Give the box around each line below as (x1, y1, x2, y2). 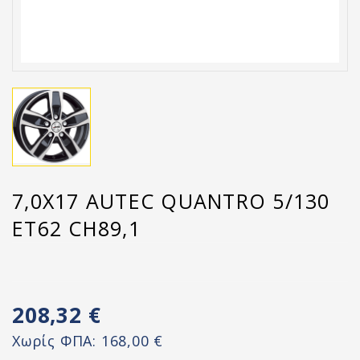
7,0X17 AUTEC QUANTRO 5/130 (12, 187, 330, 215)
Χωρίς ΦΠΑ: (12, 331, 101, 350)
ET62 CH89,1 (12, 215, 141, 242)
